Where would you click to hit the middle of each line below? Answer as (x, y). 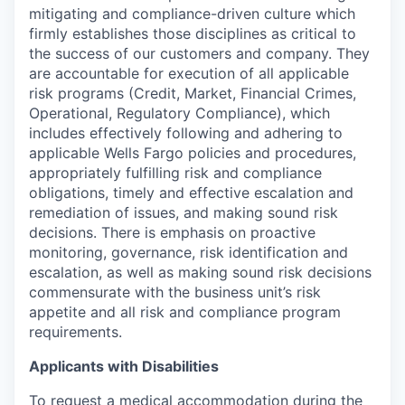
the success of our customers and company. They (199, 53)
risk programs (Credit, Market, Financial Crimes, (193, 93)
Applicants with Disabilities (124, 366)
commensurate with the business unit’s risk (175, 292)
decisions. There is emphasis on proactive (172, 232)
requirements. (75, 331)
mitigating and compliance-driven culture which (192, 13)
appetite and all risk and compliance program (185, 311)
